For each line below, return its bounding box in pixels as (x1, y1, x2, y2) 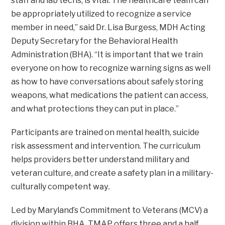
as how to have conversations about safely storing (11, 77, 204, 87)
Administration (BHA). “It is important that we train (11, 50, 203, 60)
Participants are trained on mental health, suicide (11, 128, 200, 138)
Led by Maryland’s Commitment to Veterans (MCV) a (11, 205, 208, 215)
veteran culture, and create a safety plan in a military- (11, 168, 214, 178)
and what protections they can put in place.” (11, 104, 179, 114)
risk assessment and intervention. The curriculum (11, 141, 201, 151)
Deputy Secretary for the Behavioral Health (11, 36, 178, 46)
